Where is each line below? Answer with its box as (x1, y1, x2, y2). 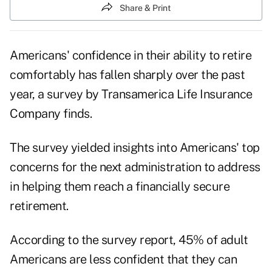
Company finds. (10, 106, 92, 121)
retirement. (10, 199, 69, 214)
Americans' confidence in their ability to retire (10, 48, 251, 63)
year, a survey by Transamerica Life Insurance (10, 87, 253, 102)
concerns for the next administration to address (10, 160, 260, 175)
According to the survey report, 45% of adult (10, 233, 248, 248)
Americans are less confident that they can (10, 252, 237, 267)
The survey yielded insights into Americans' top (10, 140, 260, 155)
